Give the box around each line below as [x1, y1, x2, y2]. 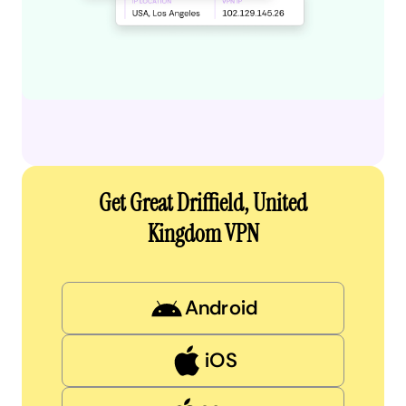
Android [185, 294, 257, 321]
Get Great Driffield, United [99, 187, 307, 218]
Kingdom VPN [147, 217, 259, 249]
